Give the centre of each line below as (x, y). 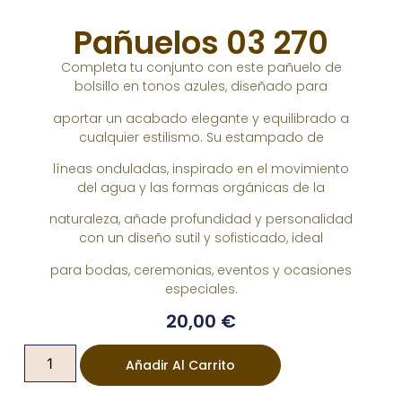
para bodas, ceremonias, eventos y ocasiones (201, 270)
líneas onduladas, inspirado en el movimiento (201, 169)
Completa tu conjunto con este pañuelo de (201, 68)
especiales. (201, 288)
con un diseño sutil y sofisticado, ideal (201, 238)
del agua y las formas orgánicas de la (201, 188)
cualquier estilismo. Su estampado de (201, 137)
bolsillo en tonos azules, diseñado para (201, 87)
